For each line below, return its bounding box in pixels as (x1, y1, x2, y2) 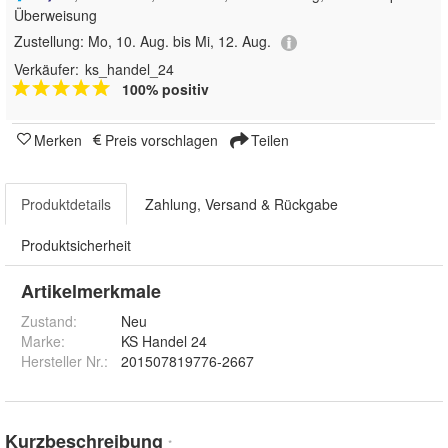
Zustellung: (14, 31, 88, 52)
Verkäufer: (14, 58, 79, 79)
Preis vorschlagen (105, 129, 218, 150)
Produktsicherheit (21, 234, 131, 255)
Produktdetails (21, 193, 111, 214)
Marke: (21, 330, 65, 351)
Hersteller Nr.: (21, 350, 108, 371)
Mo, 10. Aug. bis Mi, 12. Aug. (88, 31, 271, 52)
